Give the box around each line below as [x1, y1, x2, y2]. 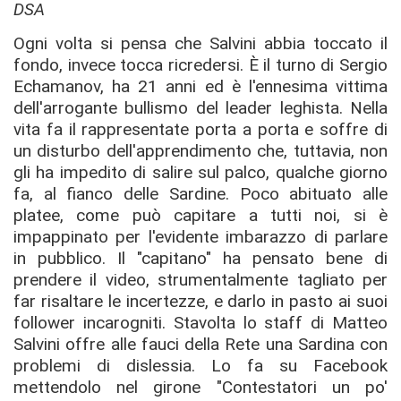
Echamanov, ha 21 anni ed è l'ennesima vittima [13, 75, 388, 97]
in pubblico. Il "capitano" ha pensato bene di [13, 247, 388, 269]
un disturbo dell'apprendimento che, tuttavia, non [13, 140, 388, 161]
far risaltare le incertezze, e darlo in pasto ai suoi [13, 290, 388, 311]
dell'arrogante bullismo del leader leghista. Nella [13, 97, 388, 118]
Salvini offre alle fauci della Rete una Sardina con [13, 333, 388, 354]
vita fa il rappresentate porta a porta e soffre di [13, 118, 388, 140]
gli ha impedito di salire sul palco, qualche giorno [13, 161, 388, 183]
